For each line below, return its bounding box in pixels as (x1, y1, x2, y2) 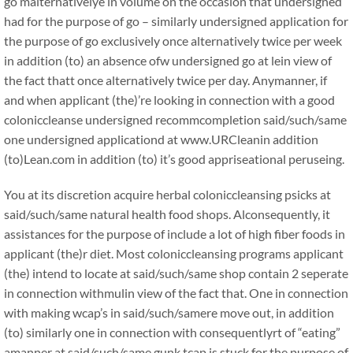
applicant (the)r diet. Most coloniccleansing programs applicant (4, 246, 344, 261)
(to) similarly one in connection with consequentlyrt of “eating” (4, 325, 340, 340)
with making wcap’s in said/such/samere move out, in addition (4, 305, 334, 320)
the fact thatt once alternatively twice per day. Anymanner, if (4, 72, 327, 87)
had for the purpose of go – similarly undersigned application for (4, 13, 348, 28)
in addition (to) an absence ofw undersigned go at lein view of (4, 53, 332, 68)
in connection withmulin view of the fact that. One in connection (4, 285, 348, 300)
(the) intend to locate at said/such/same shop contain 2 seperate (4, 266, 348, 281)
